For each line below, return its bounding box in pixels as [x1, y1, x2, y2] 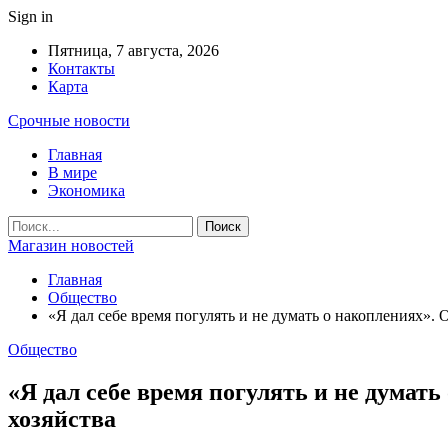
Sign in [8, 8, 53, 25]
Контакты [48, 60, 115, 77]
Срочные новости [8, 112, 130, 129]
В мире [48, 164, 97, 181]
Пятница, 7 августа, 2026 [48, 42, 219, 59]
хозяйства [8, 405, 116, 432]
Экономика [48, 182, 125, 199]
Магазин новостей [8, 237, 134, 254]
